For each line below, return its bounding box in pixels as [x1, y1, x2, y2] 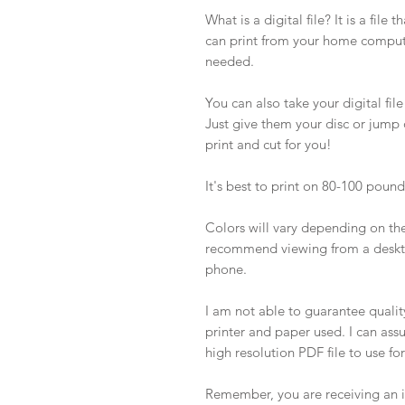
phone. [205, 260, 250, 278]
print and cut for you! [205, 136, 332, 153]
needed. [205, 52, 258, 70]
